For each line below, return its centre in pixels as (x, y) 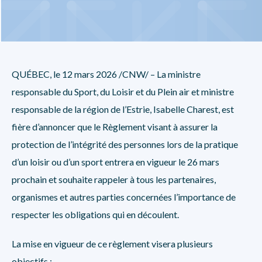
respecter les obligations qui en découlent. (95, 214)
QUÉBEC (31, 74)
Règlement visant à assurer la (160, 127)
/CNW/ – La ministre (159, 74)
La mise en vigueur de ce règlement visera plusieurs (112, 244)
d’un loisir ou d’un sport (57, 162)
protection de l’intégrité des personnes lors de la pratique (125, 144)
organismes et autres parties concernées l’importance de (124, 197)
